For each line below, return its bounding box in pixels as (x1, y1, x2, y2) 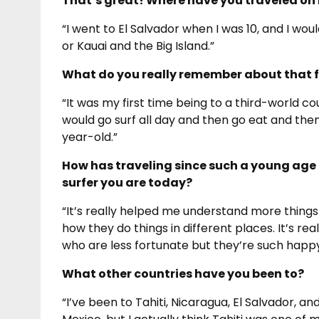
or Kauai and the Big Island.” (62, 37, 214, 54)
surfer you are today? (62, 174, 192, 191)
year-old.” (62, 128, 117, 145)
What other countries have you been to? (62, 265, 304, 282)
